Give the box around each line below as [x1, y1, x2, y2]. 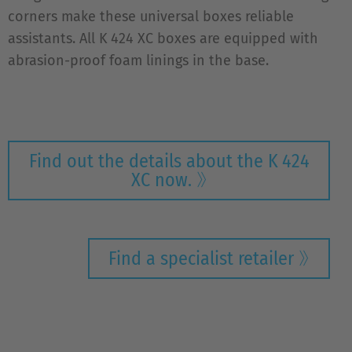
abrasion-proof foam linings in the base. [8, 52, 269, 69]
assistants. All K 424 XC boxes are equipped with [8, 30, 318, 47]
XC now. [130, 169, 192, 191]
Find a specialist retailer [108, 247, 294, 269]
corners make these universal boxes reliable [8, 8, 294, 25]
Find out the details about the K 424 [28, 150, 310, 172]
